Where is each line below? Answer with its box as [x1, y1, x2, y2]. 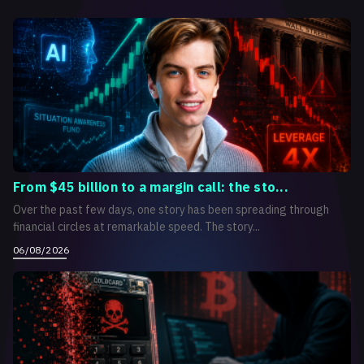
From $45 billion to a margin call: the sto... [13, 178, 288, 195]
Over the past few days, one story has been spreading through [13, 201, 329, 217]
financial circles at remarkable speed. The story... [13, 219, 260, 234]
